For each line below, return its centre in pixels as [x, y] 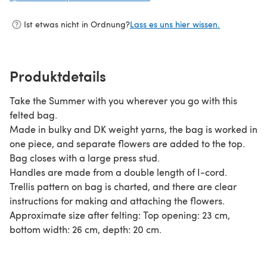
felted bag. [33, 114]
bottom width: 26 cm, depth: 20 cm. [86, 229]
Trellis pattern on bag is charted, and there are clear [123, 186]
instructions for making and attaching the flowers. [117, 200]
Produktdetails [58, 75]
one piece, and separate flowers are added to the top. [127, 143]
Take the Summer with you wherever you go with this [123, 100]
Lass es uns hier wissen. [175, 24]
